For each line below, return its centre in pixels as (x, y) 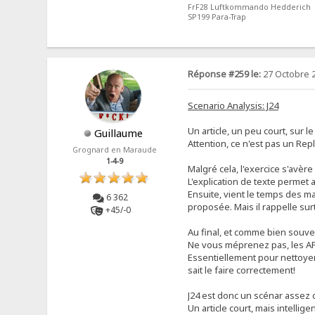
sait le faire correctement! (241, 270)
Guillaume (118, 133)
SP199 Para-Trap (217, 17)
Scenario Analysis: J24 (233, 105)
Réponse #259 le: (224, 74)
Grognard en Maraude (115, 149)
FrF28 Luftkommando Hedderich (249, 7)
